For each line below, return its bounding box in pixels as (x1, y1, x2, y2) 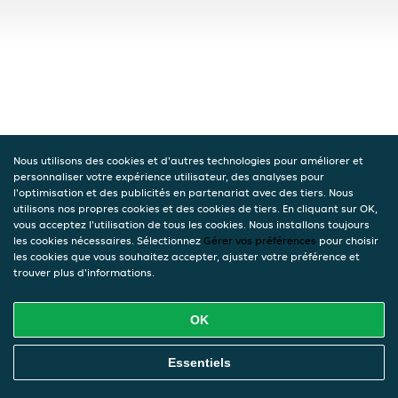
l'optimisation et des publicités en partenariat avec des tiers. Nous (13, 186, 354, 199)
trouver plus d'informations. (13, 266, 155, 279)
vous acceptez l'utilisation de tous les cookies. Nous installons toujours (13, 218, 370, 231)
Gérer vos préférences (203, 234, 316, 247)
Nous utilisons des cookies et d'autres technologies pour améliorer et (13, 154, 363, 167)
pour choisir (316, 234, 378, 247)
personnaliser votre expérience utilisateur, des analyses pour (13, 170, 324, 183)
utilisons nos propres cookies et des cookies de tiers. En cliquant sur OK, (13, 202, 378, 215)
